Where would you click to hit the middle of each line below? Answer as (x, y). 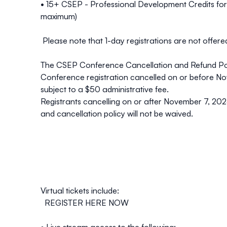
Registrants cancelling (81, 102)
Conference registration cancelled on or (115, 77)
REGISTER (63, 203)
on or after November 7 (165, 102)
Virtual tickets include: (80, 191)
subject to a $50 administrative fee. (105, 89)
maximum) (59, 16)
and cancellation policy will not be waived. (118, 114)
